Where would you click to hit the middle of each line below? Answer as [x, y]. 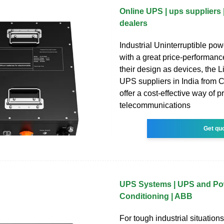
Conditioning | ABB [156, 196]
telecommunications [155, 105]
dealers [133, 23]
